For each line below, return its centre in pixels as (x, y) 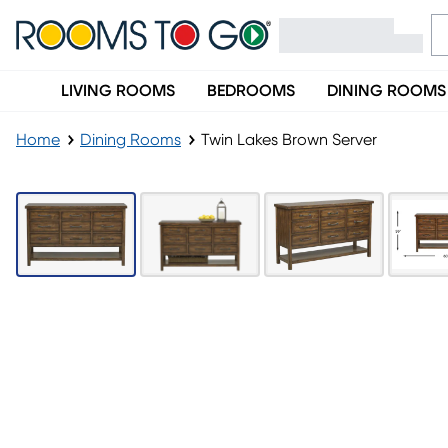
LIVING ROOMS (118, 91)
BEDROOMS (251, 91)
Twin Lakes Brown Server (289, 140)
